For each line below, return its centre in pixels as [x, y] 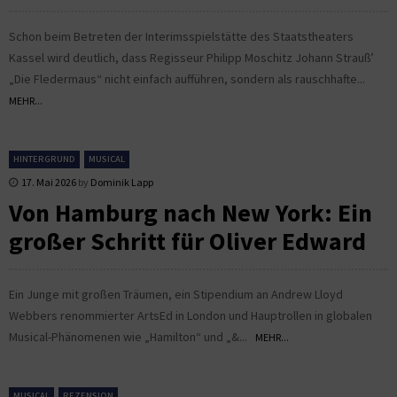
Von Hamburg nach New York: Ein [191, 212]
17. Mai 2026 [49, 182]
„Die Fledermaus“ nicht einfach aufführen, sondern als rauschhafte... [190, 78]
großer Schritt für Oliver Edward [187, 241]
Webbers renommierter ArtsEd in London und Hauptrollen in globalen [191, 315]
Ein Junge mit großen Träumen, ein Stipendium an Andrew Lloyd [176, 294]
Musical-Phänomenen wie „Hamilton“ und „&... [132, 336]
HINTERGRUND [44, 159]
